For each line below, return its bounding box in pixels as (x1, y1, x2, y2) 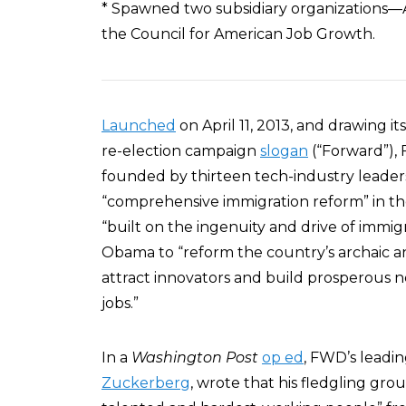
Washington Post (131, 349, 258, 366)
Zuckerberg (101, 374, 190, 391)
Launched (101, 117, 176, 134)
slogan (260, 142, 308, 159)
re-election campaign (101, 142, 260, 159)
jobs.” (101, 295, 139, 312)
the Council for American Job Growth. (101, 25, 375, 43)
